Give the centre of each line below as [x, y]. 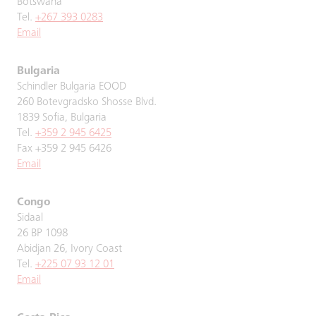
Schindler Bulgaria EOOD [72, 87]
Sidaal [30, 218]
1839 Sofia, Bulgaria [62, 118]
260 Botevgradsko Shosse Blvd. [87, 102]
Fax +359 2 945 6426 [64, 149]
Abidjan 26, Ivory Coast [69, 249]
